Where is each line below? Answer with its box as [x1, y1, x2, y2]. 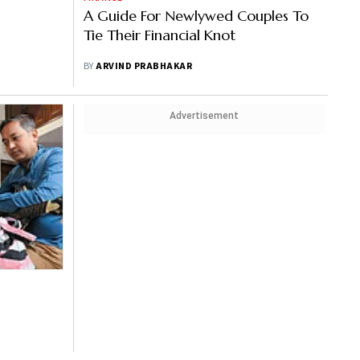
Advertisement [170, 110, 239, 121]
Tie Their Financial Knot [84, 26, 235, 44]
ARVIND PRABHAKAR [96, 59, 193, 73]
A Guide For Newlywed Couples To [84, 6, 309, 25]
